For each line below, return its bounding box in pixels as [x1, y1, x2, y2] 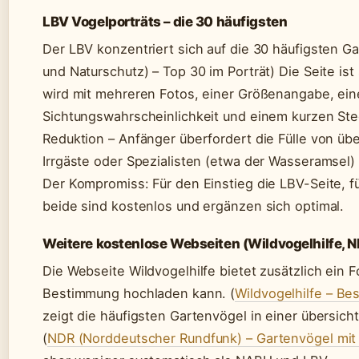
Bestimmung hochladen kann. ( [42, 284, 236, 301]
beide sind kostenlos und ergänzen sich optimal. [42, 197, 345, 214]
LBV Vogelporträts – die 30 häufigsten [42, 13, 288, 30]
